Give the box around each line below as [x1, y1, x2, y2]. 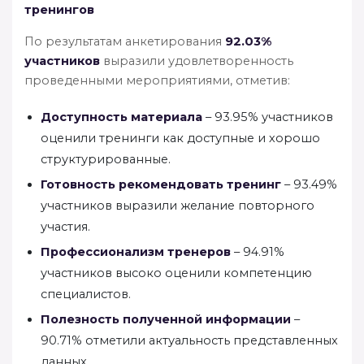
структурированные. [41, 151, 171, 167]
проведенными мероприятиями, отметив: [24, 72, 290, 88]
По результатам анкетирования [24, 33, 225, 49]
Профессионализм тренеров [41, 244, 231, 259]
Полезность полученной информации [41, 311, 291, 327]
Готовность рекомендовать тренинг [41, 176, 281, 192]
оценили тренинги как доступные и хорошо [41, 130, 320, 145]
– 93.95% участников [202, 109, 333, 124]
